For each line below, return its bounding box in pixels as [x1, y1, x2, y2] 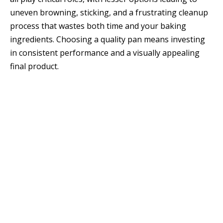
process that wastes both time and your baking [10, 20, 186, 32]
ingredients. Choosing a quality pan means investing [10, 34, 205, 45]
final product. [10, 61, 59, 72]
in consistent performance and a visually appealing [10, 47, 200, 59]
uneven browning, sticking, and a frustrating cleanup [10, 7, 208, 18]
